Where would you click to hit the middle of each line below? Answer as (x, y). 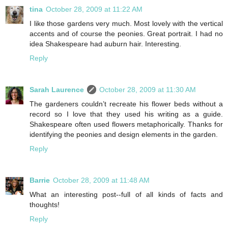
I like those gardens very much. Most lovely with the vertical (126, 23)
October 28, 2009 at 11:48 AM (101, 180)
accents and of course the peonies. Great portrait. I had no (126, 33)
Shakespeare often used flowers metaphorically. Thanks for (126, 124)
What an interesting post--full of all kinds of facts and (126, 194)
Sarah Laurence (57, 89)
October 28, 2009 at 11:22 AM (94, 9)
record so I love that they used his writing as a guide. (126, 114)
